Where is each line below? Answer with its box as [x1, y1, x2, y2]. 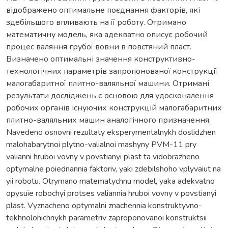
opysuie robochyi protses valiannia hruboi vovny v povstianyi [6, 187, 216, 199]
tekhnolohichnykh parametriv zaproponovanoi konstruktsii [6, 212, 207, 223]
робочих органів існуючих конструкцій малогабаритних [6, 102, 222, 113]
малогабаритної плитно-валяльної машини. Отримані [6, 77, 209, 89]
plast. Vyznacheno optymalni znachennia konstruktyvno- [6, 199, 202, 211]
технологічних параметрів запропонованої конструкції [6, 65, 217, 77]
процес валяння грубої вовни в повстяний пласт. [6, 41, 191, 52]
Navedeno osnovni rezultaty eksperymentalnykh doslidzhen [6, 126, 216, 138]
